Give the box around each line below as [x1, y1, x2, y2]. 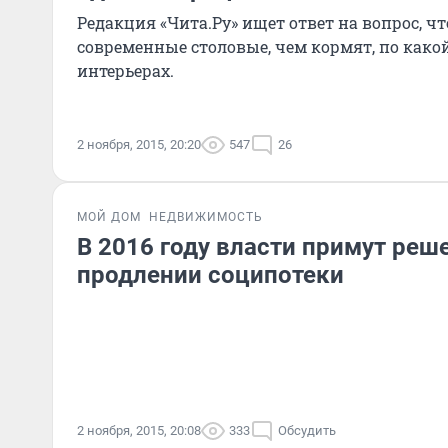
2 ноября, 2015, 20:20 [77, 137, 201, 152]
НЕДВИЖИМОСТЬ [149, 210, 263, 224]
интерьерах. [77, 60, 174, 81]
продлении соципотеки [77, 261, 344, 289]
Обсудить [278, 423, 336, 438]
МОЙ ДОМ [77, 210, 141, 224]
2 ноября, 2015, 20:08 [77, 423, 201, 438]
